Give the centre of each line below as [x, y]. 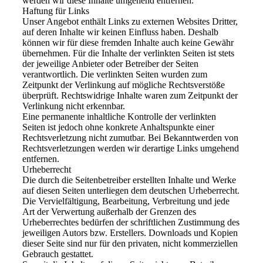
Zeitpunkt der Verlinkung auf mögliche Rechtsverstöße [123, 85]
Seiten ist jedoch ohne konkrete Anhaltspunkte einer [118, 127]
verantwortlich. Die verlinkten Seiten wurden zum [114, 74]
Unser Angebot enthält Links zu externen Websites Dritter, [130, 21]
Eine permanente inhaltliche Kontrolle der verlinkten [119, 116]
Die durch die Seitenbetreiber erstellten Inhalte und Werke [129, 180]
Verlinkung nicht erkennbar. [73, 106]
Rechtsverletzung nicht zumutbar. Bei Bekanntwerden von [130, 137]
